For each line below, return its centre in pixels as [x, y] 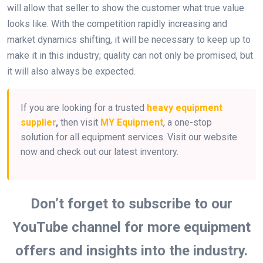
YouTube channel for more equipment [131, 227]
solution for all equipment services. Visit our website [129, 137]
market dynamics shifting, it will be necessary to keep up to [129, 39]
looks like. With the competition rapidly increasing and [117, 23]
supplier [38, 122]
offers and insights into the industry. [131, 250]
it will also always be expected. [71, 71]
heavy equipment [185, 107]
